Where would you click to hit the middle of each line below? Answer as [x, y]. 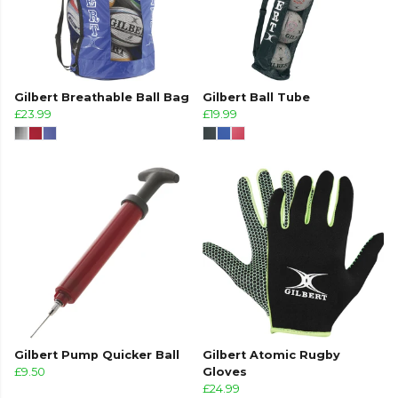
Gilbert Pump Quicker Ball [97, 355]
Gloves [225, 372]
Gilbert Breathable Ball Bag [102, 98]
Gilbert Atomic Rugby [271, 355]
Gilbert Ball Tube [256, 98]
